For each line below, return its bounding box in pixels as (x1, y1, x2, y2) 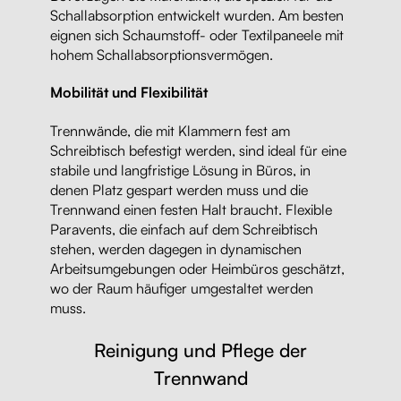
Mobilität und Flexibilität (50, 83, 208, 102)
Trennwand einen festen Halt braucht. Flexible (50, 200, 332, 218)
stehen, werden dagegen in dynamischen (50, 239, 302, 258)
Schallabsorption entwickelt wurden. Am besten (50, 5, 344, 24)
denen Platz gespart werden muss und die (50, 180, 308, 199)
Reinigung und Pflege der (94, 338, 307, 363)
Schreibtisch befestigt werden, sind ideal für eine (50, 141, 346, 159)
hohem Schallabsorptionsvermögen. (50, 45, 273, 64)
